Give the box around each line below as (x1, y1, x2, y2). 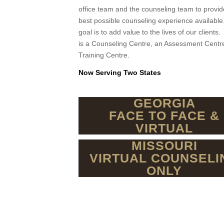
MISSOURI (131, 138, 197, 153)
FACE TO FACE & (109, 108, 220, 123)
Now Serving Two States (78, 68, 161, 76)
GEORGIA (133, 96, 195, 110)
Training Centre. (78, 50, 129, 59)
